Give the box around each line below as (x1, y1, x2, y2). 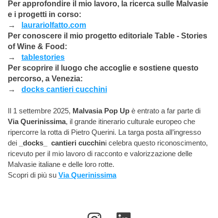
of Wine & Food (8, 42, 65, 51)
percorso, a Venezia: (8, 74, 83, 83)
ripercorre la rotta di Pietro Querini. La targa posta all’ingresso (8, 128, 201, 136)
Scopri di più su (8, 171, 58, 179)
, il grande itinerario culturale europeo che (66, 117, 195, 126)
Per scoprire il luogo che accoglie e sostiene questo (8, 64, 199, 72)
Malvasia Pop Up (73, 107, 129, 115)
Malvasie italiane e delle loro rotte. (8, 160, 114, 168)
